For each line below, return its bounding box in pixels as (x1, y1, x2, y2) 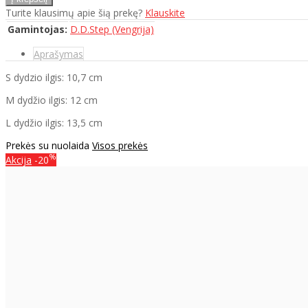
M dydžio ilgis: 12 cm (5, 93, 98, 107)
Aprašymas (34, 47, 83, 60)
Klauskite (145, 5, 185, 19)
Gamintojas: (8, 22, 67, 36)
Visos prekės (92, 138, 148, 152)
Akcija (5, 153, 32, 167)
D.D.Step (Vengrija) (70, 22, 154, 36)
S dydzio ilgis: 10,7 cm (5, 70, 102, 84)
